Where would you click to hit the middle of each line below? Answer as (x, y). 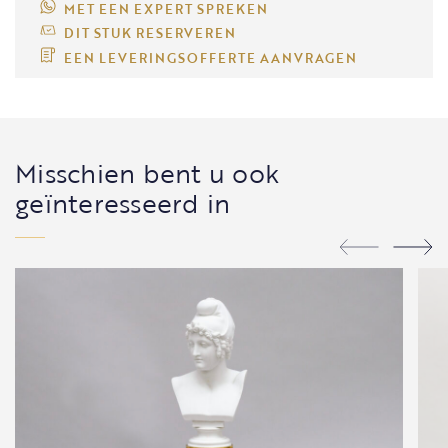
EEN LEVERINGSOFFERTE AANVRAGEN (210, 58)
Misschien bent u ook (147, 173)
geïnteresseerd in (123, 203)
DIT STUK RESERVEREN (149, 33)
